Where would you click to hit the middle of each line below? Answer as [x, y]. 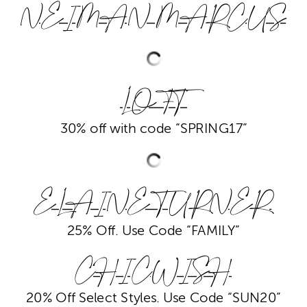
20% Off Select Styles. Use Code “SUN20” [153, 298]
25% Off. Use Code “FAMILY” [153, 231]
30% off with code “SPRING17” [153, 129]
